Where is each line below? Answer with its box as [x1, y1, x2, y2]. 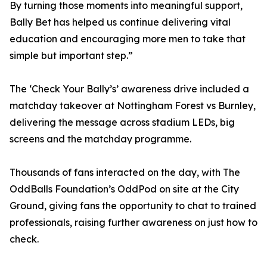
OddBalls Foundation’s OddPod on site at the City [10, 183, 239, 195]
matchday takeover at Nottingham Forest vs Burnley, [10, 100, 256, 112]
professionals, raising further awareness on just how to [10, 216, 257, 229]
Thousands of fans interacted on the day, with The [10, 166, 240, 179]
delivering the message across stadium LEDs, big [10, 116, 235, 129]
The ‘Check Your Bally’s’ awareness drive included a [10, 83, 249, 95]
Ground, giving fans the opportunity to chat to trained [10, 200, 256, 212]
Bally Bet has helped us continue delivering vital [10, 16, 231, 29]
